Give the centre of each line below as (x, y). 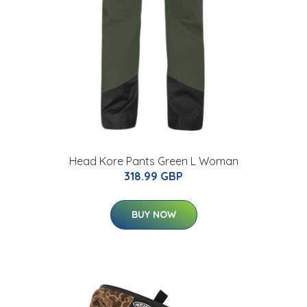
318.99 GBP (153, 176)
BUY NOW (153, 214)
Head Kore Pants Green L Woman (153, 161)
